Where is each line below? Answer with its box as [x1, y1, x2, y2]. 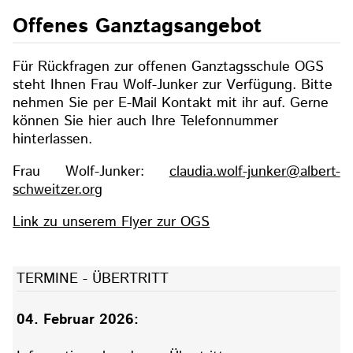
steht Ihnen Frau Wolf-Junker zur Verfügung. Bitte [13, 74, 333, 95]
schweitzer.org [13, 180, 103, 201]
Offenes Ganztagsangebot [13, 12, 262, 42]
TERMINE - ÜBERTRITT [17, 269, 169, 290]
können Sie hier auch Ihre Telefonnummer [13, 110, 279, 132]
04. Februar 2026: [17, 309, 139, 330]
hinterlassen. [13, 128, 93, 150]
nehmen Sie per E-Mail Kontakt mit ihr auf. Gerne [13, 92, 329, 113]
